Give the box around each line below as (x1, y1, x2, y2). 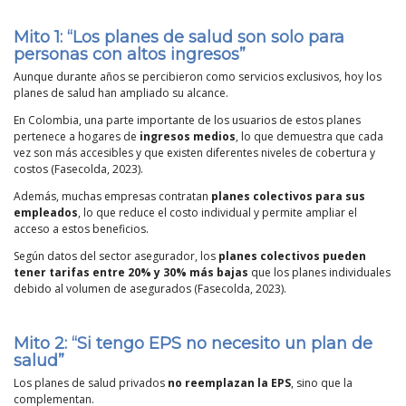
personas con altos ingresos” (14, 43, 246, 64)
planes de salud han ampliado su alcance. (14, 84, 228, 101)
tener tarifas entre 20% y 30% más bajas (14, 264, 248, 280)
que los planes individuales (248, 264, 391, 280)
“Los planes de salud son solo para (67, 26, 344, 47)
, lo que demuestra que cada (236, 128, 383, 144)
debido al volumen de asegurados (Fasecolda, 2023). (14, 280, 286, 296)
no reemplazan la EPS (168, 374, 291, 391)
